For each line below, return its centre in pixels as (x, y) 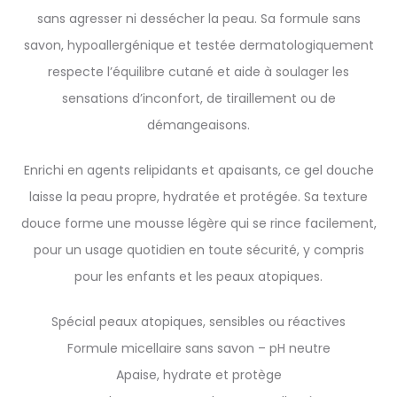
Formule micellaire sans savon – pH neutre (198, 348)
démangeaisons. (198, 125)
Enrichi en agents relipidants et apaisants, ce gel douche (198, 170)
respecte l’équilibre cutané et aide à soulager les (198, 72)
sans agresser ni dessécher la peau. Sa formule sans (198, 19)
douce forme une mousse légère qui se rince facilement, (198, 223)
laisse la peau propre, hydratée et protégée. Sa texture (198, 197)
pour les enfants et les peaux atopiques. (198, 276)
